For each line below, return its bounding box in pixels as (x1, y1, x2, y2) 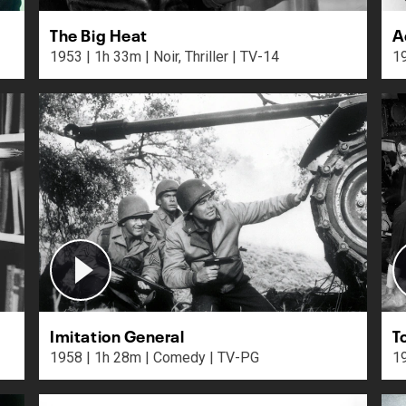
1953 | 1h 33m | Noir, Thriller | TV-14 (232, 47, 280, 65)
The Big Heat (50, 21, 148, 45)
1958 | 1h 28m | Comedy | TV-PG (209, 348, 260, 366)
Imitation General (50, 322, 185, 346)
